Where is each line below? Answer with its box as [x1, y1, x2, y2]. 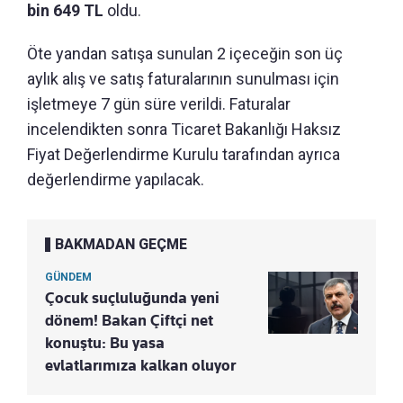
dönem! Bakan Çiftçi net [45, 310, 213, 329]
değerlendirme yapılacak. [27, 169, 204, 189]
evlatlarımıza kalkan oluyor [45, 355, 236, 374]
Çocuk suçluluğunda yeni [45, 288, 219, 307]
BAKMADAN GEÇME [55, 235, 187, 253]
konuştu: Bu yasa [45, 333, 165, 352]
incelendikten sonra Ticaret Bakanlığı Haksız [27, 119, 341, 139]
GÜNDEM [45, 270, 92, 283]
